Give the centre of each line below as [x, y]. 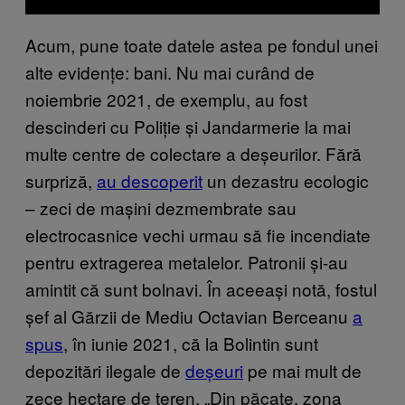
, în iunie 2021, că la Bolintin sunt [191, 343]
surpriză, [61, 180]
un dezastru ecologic [286, 180]
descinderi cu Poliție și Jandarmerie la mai [188, 126]
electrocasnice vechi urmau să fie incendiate [198, 234]
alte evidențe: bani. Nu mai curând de [170, 71]
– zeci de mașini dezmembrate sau [161, 207]
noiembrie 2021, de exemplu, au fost [166, 99]
